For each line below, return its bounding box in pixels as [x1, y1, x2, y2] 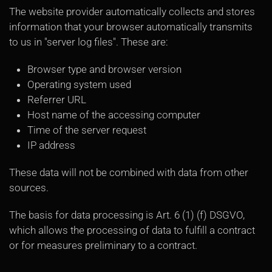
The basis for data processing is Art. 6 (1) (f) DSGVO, [9, 209, 245, 221]
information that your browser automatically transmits [9, 21, 253, 33]
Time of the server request [27, 124, 146, 136]
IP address [27, 139, 75, 151]
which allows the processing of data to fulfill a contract [9, 224, 255, 236]
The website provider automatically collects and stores [9, 5, 255, 18]
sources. [9, 182, 49, 194]
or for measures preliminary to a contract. [9, 239, 197, 251]
